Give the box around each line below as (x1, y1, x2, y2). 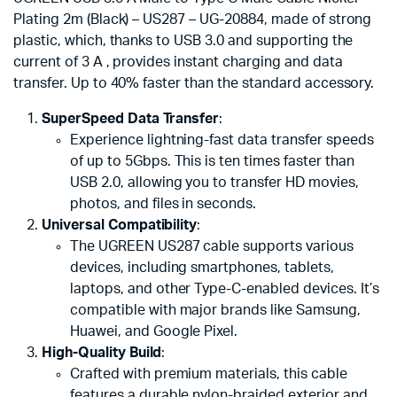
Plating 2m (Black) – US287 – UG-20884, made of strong (13, 12, 372, 27)
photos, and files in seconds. (70, 197, 257, 211)
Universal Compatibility (42, 218, 198, 232)
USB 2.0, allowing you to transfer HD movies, (70, 175, 359, 190)
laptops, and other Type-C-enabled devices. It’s (70, 282, 379, 296)
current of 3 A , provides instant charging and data (13, 55, 343, 69)
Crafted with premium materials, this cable (70, 367, 347, 381)
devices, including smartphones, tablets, (70, 261, 334, 275)
